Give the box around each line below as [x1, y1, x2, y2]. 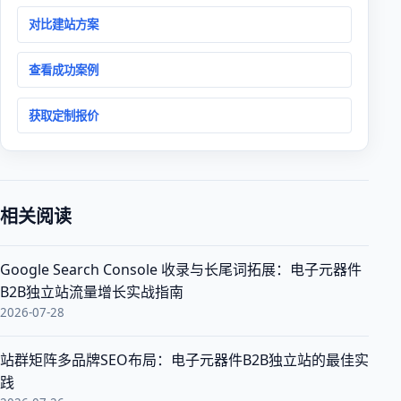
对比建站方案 [29, 15, 99, 32]
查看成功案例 [29, 61, 99, 78]
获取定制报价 [29, 107, 99, 124]
